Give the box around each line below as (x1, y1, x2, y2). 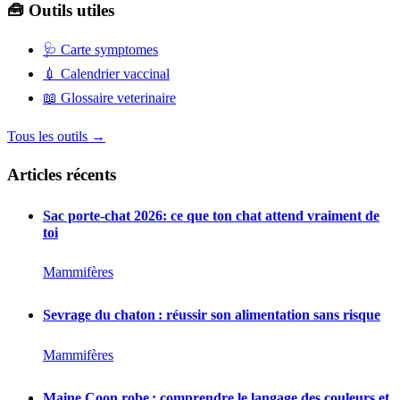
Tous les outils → (7, 128, 105, 144)
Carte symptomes (57, 41, 158, 57)
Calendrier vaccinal (57, 65, 170, 81)
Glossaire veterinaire (57, 89, 176, 105)
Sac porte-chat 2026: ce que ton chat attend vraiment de (43, 207, 379, 223)
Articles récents (7, 164, 116, 184)
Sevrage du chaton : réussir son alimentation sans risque (43, 307, 380, 323)
